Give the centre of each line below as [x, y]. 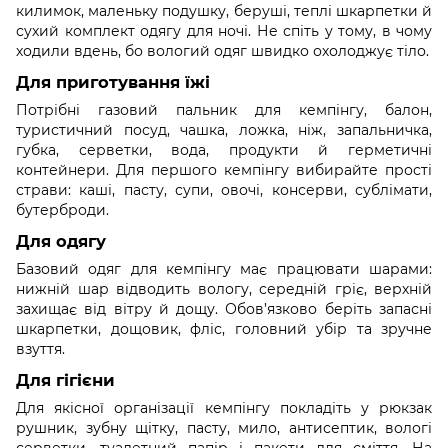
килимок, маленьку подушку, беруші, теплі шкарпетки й [224, 11]
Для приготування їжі [113, 82]
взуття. [40, 349]
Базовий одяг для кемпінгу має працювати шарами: [224, 269]
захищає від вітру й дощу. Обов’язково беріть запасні [224, 309]
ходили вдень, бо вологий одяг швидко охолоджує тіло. [222, 51]
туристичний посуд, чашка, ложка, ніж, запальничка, [224, 130]
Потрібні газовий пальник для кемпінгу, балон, [224, 110]
